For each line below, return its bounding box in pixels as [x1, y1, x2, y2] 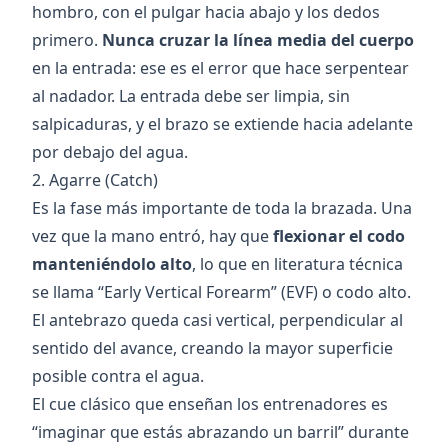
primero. [32, 29, 102, 51]
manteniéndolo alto [32, 253, 192, 275]
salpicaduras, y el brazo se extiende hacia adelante [32, 113, 413, 135]
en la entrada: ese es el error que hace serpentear [32, 57, 409, 79]
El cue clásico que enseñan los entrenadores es [32, 393, 388, 415]
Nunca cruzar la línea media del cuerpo [102, 29, 414, 51]
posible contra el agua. [32, 365, 204, 387]
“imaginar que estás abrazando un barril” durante [32, 421, 409, 443]
